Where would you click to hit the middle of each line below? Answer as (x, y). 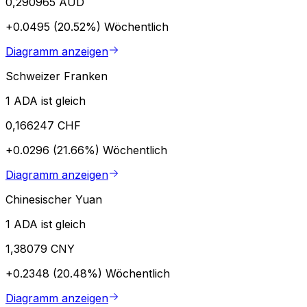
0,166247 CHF (43, 125)
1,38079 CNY (40, 248)
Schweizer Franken (57, 76)
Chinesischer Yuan (54, 199)
